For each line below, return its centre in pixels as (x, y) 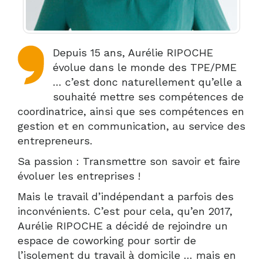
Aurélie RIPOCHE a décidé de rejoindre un (123, 225)
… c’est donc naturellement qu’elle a (147, 82)
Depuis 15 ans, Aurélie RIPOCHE (133, 52)
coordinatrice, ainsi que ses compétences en (131, 111)
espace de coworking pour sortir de (107, 240)
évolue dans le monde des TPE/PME (145, 67)
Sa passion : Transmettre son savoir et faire (129, 161)
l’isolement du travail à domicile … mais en (127, 255)
